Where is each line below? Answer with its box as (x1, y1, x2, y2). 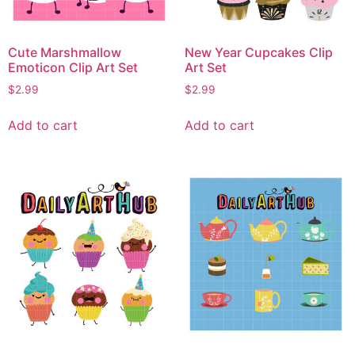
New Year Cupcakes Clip (184, 44, 333, 61)
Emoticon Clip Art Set (8, 59, 138, 76)
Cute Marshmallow (8, 44, 121, 61)
